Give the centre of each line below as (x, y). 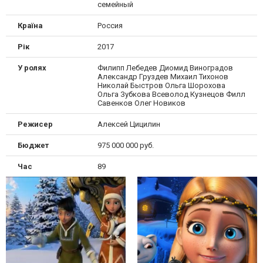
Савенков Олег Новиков (141, 103)
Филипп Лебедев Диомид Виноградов (165, 68)
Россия (110, 25)
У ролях (32, 68)
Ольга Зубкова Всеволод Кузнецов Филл (171, 94)
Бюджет (33, 145)
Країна (30, 25)
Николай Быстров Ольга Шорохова (161, 85)
